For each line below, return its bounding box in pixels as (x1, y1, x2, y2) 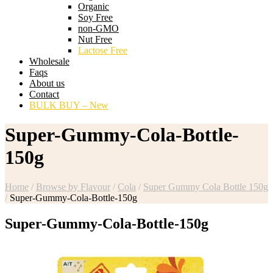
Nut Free (78, 34, 112, 44)
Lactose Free (78, 44, 127, 55)
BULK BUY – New (29, 99, 108, 110)
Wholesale (29, 55, 69, 66)
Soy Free (78, 12, 113, 23)
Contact (29, 88, 59, 99)
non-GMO (78, 23, 119, 34)
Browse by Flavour (36, 182, 110, 193)
